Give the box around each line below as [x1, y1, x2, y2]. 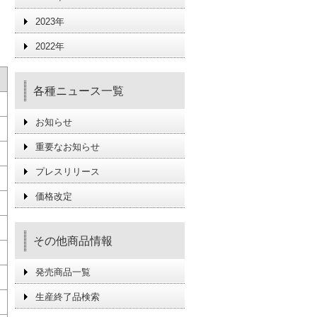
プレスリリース [35, 166, 100, 177]
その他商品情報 [33, 235, 113, 247]
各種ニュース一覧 [33, 85, 124, 97]
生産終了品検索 [35, 292, 100, 302]
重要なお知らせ [35, 142, 100, 152]
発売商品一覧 [35, 267, 91, 277]
